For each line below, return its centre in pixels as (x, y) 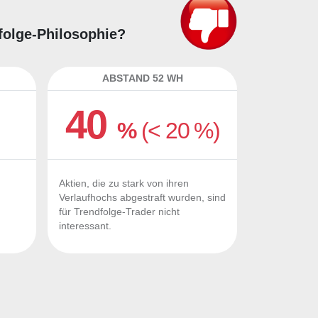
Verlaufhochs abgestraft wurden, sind (142, 198)
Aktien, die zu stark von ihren (124, 183)
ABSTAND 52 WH (142, 78)
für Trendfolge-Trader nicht (119, 212)
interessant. (85, 226)
